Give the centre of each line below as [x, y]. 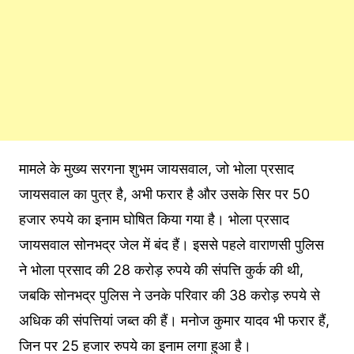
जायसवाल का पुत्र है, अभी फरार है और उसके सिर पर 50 [164, 194]
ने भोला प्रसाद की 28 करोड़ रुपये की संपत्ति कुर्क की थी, [161, 270]
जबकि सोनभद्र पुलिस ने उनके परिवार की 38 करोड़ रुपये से [169, 296]
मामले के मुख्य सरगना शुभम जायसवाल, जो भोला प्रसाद [156, 169]
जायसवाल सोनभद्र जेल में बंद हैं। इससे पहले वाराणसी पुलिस [171, 245]
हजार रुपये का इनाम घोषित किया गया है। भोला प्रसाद [154, 220]
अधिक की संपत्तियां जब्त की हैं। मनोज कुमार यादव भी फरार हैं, [174, 321]
